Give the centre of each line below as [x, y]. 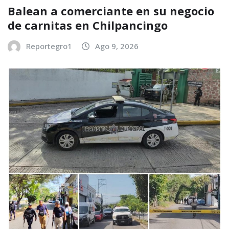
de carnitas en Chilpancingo [88, 25]
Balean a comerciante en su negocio [111, 11]
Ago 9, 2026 [117, 46]
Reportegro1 [49, 46]
